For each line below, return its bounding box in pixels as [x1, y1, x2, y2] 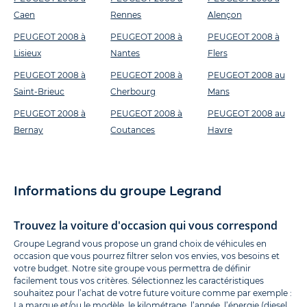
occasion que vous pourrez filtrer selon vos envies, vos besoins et [14, 251, 280, 262]
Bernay [14, 125, 43, 136]
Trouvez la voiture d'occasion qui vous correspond [14, 218, 278, 234]
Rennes [110, 10, 142, 21]
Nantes [110, 48, 140, 59]
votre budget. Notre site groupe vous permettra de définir [14, 263, 251, 274]
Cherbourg [110, 86, 156, 97]
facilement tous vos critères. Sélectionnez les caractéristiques [14, 275, 264, 286]
